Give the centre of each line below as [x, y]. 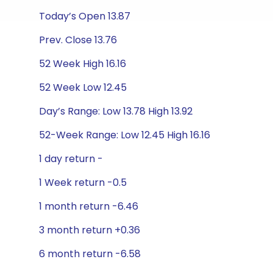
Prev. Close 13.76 [78, 40]
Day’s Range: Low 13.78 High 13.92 [116, 111]
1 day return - [71, 159]
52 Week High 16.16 [83, 64]
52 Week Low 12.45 [83, 87]
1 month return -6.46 [89, 206]
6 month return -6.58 [90, 254]
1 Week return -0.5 [83, 183]
